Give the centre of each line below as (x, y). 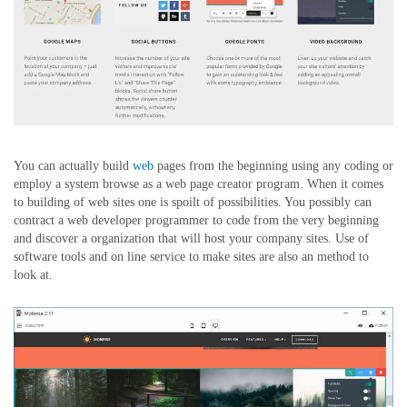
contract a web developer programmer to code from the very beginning (196, 221)
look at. (33, 275)
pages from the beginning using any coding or (273, 166)
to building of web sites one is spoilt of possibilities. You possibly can (193, 203)
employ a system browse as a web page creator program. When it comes (199, 184)
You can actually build (73, 166)
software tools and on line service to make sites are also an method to (191, 257)
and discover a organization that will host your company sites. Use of (191, 239)
